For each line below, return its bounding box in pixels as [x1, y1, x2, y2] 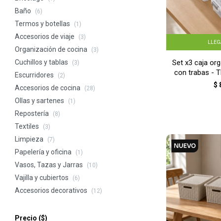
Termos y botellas [15, 20, 72, 28]
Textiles [15, 122, 40, 130]
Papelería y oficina [15, 148, 73, 156]
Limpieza [15, 135, 45, 143]
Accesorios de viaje [15, 33, 76, 40]
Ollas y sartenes [15, 97, 66, 105]
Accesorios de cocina [15, 84, 82, 92]
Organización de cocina [15, 45, 89, 53]
